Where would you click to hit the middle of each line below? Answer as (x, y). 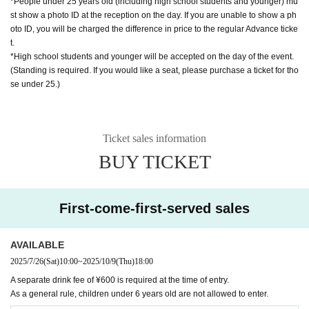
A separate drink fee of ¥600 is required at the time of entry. (120, 280)
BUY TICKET (154, 161)
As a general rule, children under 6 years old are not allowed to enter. (139, 293)
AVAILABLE (37, 245)
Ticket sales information (154, 138)
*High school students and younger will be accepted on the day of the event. (152, 56)
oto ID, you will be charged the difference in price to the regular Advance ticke (154, 29)
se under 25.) (35, 84)
